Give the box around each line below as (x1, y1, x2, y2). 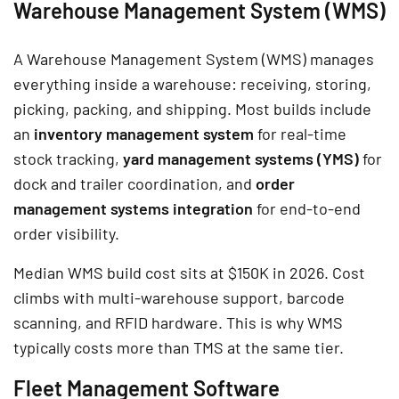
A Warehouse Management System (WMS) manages (13, 48, 374, 69)
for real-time (254, 123, 346, 143)
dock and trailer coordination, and (13, 173, 256, 193)
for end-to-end (253, 198, 361, 218)
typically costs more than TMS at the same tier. (13, 337, 344, 357)
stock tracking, (13, 148, 123, 168)
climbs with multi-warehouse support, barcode (13, 287, 345, 307)
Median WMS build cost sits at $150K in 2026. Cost (13, 262, 365, 282)
